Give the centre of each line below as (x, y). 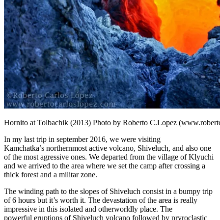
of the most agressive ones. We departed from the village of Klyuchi (109, 157)
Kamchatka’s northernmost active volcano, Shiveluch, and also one (108, 148)
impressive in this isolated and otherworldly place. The (88, 209)
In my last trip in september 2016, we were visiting (82, 139)
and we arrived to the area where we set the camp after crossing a (105, 165)
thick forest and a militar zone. (51, 174)
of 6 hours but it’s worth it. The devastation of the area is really (101, 200)
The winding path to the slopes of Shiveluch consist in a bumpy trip (108, 191)
